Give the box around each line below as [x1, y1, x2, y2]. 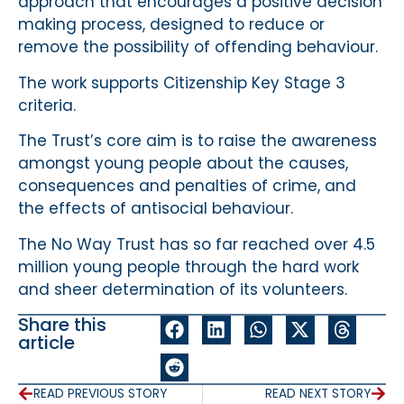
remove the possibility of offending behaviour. [18, 36, 378, 59]
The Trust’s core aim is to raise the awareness [18, 130, 377, 152]
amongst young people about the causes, [18, 152, 348, 175]
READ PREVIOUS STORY [33, 384, 167, 402]
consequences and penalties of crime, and [18, 175, 356, 197]
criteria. [18, 94, 76, 116]
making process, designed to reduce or [18, 14, 325, 36]
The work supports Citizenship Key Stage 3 [18, 71, 345, 94]
